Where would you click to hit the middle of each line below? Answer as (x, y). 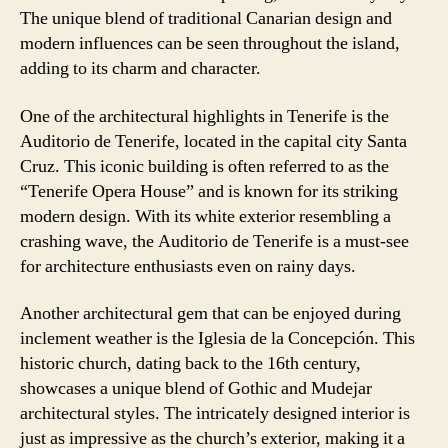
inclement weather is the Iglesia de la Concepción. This (217, 338)
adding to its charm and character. (140, 68)
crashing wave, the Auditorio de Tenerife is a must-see (214, 241)
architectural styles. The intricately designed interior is (215, 413)
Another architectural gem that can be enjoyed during (210, 313)
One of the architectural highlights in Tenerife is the (204, 116)
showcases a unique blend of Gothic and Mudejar (196, 388)
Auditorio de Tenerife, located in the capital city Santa (213, 141)
